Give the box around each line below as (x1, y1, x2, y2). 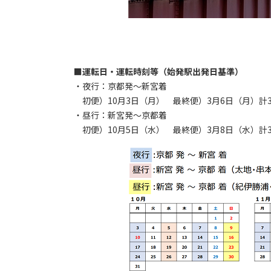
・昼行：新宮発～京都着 (74, 109, 167, 122)
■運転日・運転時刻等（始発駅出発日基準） (74, 65, 243, 78)
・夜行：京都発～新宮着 (74, 80, 167, 93)
